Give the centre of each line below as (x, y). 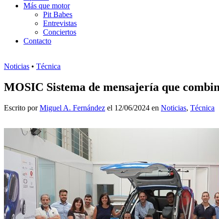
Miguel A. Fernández (72, 108)
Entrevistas (60, 23)
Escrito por (22, 108)
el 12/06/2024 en (133, 108)
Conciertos (60, 32)
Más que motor (47, 5)
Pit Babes (58, 14)
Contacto (37, 41)
